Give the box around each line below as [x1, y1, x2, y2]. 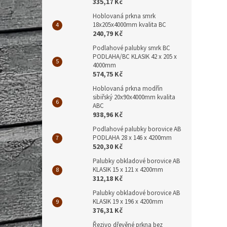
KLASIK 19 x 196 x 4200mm [93, 197, 163, 206]
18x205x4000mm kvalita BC [93, 20, 166, 29]
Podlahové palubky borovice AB [93, 124, 181, 134]
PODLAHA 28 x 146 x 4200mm [93, 133, 172, 142]
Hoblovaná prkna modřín [93, 84, 163, 93]
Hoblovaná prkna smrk [93, 11, 156, 21]
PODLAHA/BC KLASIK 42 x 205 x [93, 52, 177, 61]
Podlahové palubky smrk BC [93, 43, 170, 53]
